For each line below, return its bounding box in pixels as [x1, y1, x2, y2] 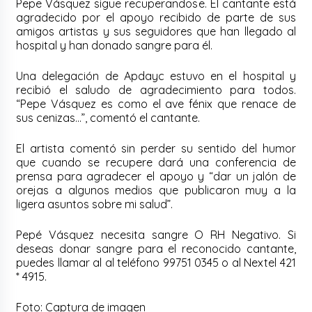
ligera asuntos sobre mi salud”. [16, 197, 173, 212]
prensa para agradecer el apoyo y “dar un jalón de [16, 169, 296, 184]
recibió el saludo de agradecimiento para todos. [16, 83, 296, 97]
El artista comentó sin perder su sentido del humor [16, 141, 296, 156]
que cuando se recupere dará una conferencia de [16, 155, 296, 170]
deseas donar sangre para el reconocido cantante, [16, 242, 296, 256]
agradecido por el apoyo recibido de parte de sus [16, 10, 296, 25]
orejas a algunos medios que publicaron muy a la [16, 183, 296, 198]
